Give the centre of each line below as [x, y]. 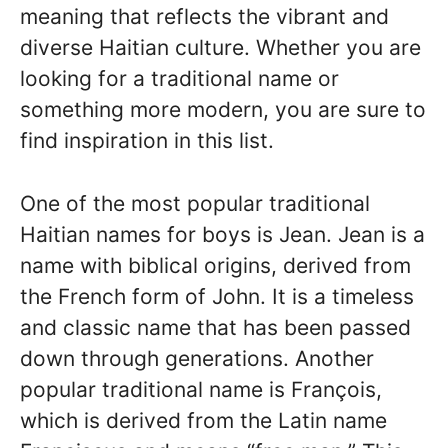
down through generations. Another [197, 358]
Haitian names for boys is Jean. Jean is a [222, 234]
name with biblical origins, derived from [215, 265]
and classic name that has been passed [215, 327]
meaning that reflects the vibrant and [204, 16]
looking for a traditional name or [179, 78]
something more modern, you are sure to [223, 109]
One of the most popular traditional [195, 203]
